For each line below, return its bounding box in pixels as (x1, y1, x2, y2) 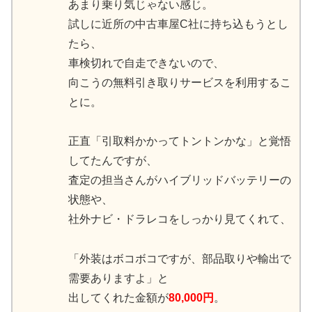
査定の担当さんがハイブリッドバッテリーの (68, 174, 291, 187)
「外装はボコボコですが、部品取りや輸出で (68, 253, 291, 265)
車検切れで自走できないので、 (68, 56, 224, 69)
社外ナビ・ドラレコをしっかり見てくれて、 (68, 213, 291, 226)
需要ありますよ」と (68, 272, 169, 285)
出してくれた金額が (68, 292, 169, 304)
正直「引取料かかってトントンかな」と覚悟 (68, 135, 291, 148)
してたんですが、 (68, 155, 157, 167)
